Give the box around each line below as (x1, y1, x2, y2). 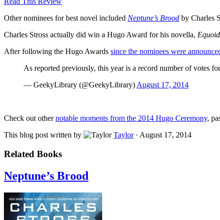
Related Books (4, 149, 62, 160)
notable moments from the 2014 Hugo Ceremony (55, 114, 207, 123)
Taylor (113, 131, 134, 139)
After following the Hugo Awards (4, 47, 110, 56)
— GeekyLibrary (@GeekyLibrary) (24, 81, 137, 89)
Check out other (4, 114, 55, 123)
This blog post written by (4, 131, 83, 139)
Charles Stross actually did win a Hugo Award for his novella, (4, 30, 197, 39)
